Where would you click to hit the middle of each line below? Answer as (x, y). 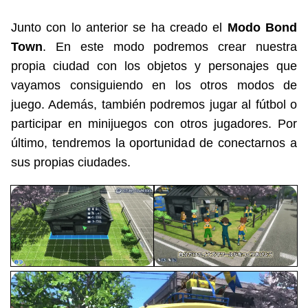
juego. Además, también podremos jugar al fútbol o (154, 104)
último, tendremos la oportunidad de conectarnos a (154, 143)
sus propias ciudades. (71, 162)
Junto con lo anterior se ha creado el (119, 27)
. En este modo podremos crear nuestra (170, 47)
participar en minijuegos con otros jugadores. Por (154, 124)
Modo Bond (262, 27)
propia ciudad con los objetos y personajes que (154, 66)
